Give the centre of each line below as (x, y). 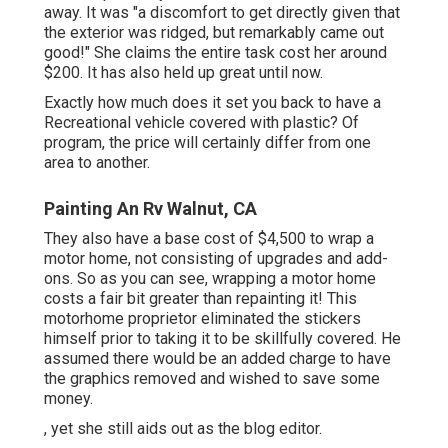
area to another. (97, 163)
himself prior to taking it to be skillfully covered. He (222, 339)
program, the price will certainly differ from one (207, 143)
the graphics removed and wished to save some (212, 379)
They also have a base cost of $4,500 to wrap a (209, 239)
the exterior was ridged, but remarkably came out (214, 33)
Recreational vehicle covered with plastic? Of (201, 123)
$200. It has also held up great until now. (183, 73)
